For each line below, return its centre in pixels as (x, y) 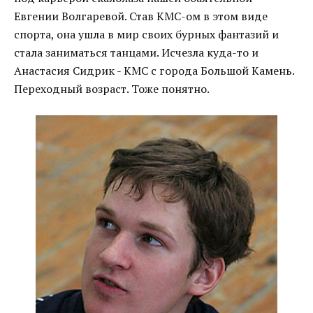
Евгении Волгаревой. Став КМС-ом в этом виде (141, 16)
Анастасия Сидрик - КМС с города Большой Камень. (154, 70)
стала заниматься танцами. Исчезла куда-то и (136, 52)
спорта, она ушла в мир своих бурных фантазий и (146, 34)
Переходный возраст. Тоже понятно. (112, 88)
